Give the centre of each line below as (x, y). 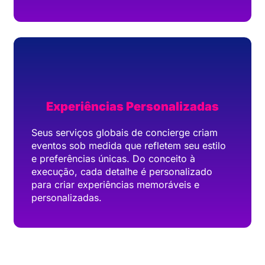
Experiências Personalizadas (132, 107)
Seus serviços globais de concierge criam (125, 133)
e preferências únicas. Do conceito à (113, 159)
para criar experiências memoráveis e (115, 185)
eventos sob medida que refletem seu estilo (129, 146)
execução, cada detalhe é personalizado (122, 172)
